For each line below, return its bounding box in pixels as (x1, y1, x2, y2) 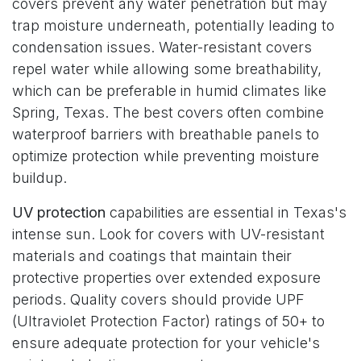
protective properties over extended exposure (12, 268, 321, 286)
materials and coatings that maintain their (12, 247, 292, 264)
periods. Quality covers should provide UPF (12, 290, 305, 308)
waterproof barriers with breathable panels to (12, 125, 319, 143)
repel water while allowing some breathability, (12, 60, 322, 77)
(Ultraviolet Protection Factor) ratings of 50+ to (12, 312, 325, 330)
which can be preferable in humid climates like (12, 81, 326, 99)
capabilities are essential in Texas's (106, 203, 346, 221)
